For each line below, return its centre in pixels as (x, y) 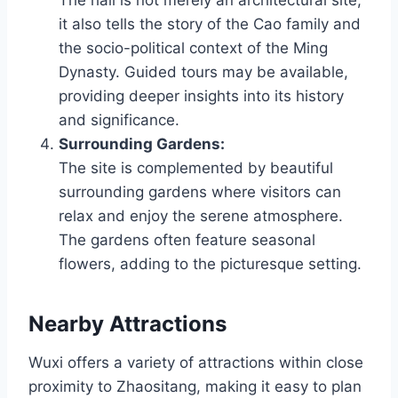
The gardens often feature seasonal (187, 240)
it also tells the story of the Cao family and (210, 24)
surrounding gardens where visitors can (200, 192)
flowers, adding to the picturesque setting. (210, 264)
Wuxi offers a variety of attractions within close (196, 363)
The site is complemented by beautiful (196, 168)
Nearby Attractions (127, 324)
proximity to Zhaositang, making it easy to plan (195, 387)
